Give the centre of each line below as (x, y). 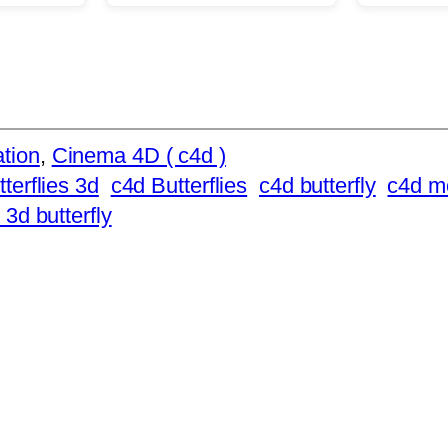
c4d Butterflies (179, 185)
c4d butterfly (317, 185)
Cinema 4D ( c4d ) (138, 155)
